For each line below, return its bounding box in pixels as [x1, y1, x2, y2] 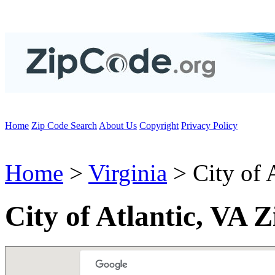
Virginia [88, 160, 167, 186]
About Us [99, 120, 137, 131]
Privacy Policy [181, 120, 238, 131]
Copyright [139, 120, 179, 131]
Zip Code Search [31, 120, 97, 131]
